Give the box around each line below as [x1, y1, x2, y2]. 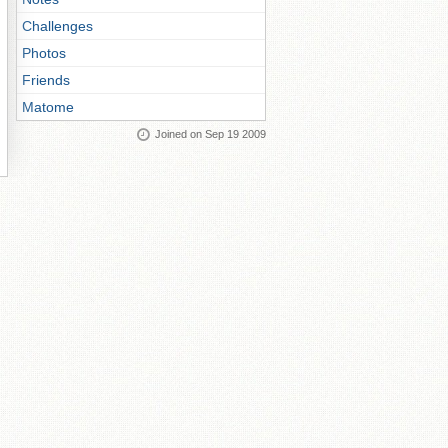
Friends [22, 72, 70, 88]
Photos [22, 45, 66, 61]
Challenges [22, 18, 93, 34]
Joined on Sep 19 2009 [155, 128, 266, 140]
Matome [22, 99, 74, 115]
